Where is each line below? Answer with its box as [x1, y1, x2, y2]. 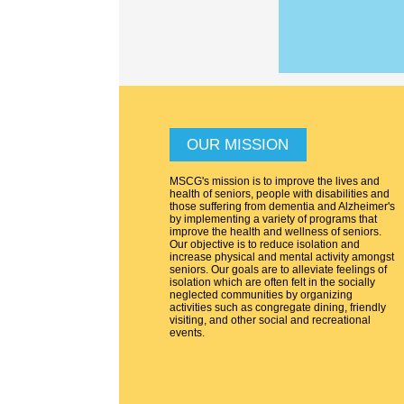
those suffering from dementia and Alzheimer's [170, 200, 395, 214]
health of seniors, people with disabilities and [170, 188, 390, 201]
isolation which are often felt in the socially [170, 276, 375, 289]
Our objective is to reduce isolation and [170, 238, 360, 252]
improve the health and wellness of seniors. [170, 225, 381, 239]
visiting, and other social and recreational [170, 314, 371, 327]
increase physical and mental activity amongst [170, 251, 394, 264]
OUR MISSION [187, 136, 289, 154]
